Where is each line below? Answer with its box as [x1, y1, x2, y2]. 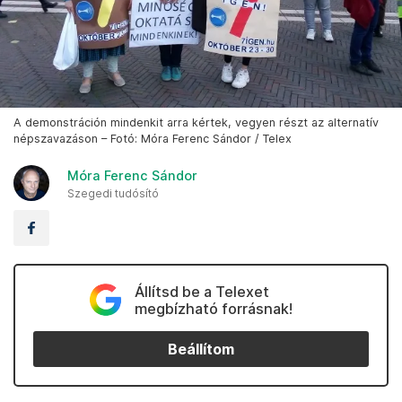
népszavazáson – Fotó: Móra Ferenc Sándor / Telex [13, 132, 292, 146]
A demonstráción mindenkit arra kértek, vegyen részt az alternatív [13, 116, 379, 130]
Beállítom [168, 340, 234, 358]
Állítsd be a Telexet [134, 283, 269, 301]
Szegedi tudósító [67, 186, 159, 200]
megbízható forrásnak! [134, 300, 293, 319]
